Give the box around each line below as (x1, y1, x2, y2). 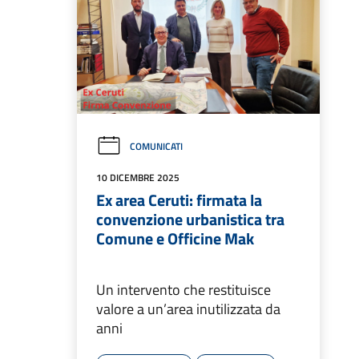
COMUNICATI (130, 139, 183, 155)
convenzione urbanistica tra (96, 207, 284, 232)
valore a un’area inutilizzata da (96, 298, 280, 321)
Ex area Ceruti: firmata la (96, 188, 262, 213)
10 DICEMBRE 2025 (96, 170, 179, 186)
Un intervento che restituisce (96, 279, 271, 301)
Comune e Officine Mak (96, 226, 254, 252)
